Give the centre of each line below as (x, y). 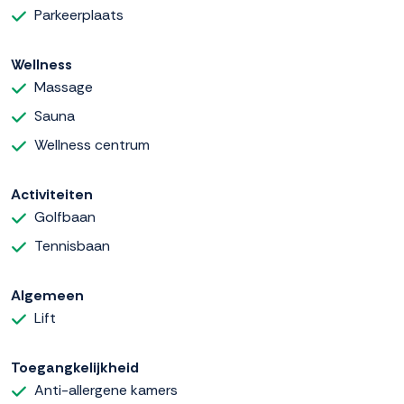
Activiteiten (52, 195)
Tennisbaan (72, 246)
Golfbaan (65, 217)
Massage (64, 87)
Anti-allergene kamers (106, 390)
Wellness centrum (92, 145)
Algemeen (47, 296)
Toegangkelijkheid (75, 368)
